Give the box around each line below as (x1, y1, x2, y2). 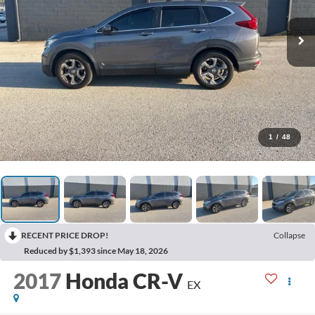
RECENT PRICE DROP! (21, 229, 108, 240)
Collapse (274, 229, 305, 240)
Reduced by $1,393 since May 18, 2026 (24, 245, 168, 256)
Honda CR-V (65, 268, 183, 294)
